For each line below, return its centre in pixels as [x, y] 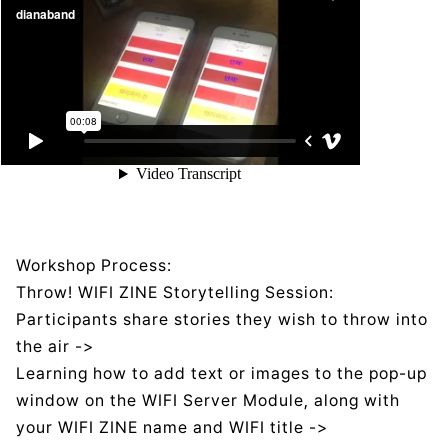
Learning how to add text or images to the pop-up [221, 374]
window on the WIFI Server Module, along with [208, 401]
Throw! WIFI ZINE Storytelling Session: [175, 293]
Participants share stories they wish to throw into [222, 320]
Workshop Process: [94, 266]
